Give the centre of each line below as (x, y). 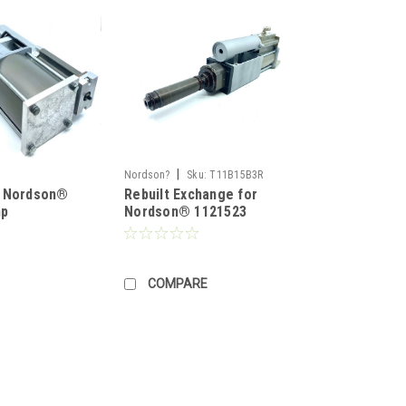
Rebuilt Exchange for (191, 194)
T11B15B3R (237, 174)
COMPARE (178, 283)
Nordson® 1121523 (186, 211)
